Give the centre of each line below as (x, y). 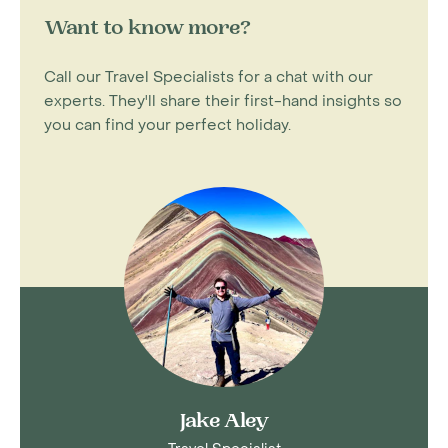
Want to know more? (147, 30)
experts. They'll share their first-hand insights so (223, 101)
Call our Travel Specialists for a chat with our (208, 77)
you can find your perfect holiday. (167, 125)
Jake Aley (224, 423)
